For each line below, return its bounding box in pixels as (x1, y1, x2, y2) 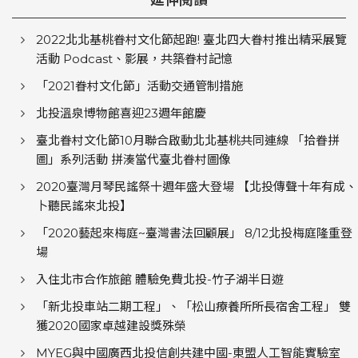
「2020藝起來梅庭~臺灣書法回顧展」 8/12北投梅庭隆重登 (36, 225, 352, 241)
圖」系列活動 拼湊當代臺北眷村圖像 (36, 151, 231, 167)
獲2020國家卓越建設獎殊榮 (36, 317, 186, 333)
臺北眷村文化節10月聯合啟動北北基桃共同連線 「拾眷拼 (36, 132, 340, 148)
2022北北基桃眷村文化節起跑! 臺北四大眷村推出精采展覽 (36, 31, 347, 47)
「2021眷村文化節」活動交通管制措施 (36, 78, 243, 93)
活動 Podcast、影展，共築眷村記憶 (36, 50, 233, 66)
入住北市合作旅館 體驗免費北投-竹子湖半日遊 (36, 271, 284, 287)
